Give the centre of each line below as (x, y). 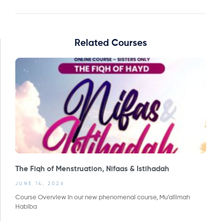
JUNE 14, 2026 (40, 184)
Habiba (26, 207)
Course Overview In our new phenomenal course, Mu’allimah (103, 197)
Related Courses (111, 43)
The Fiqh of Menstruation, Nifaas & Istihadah (92, 169)
